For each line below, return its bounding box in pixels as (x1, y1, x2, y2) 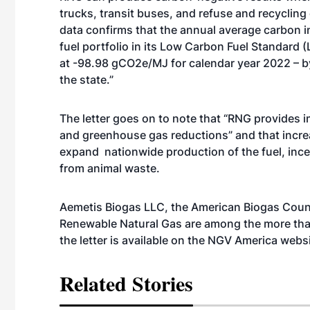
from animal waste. (60, 161, 163, 175)
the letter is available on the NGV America (60, 233, 280, 247)
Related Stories (60, 268, 193, 298)
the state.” (60, 73, 113, 86)
